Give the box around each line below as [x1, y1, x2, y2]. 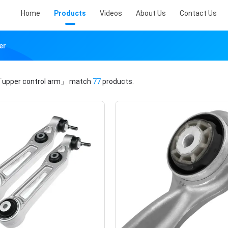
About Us [136, 9, 166, 17]
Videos [100, 9, 122, 17]
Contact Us [180, 9, 217, 17]
